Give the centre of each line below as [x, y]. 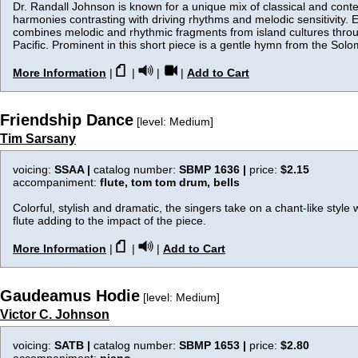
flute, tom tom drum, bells [170, 182]
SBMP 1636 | [214, 169]
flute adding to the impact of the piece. [109, 221]
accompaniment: [56, 182]
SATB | [74, 345]
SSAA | [74, 169]
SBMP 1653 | [214, 345]
